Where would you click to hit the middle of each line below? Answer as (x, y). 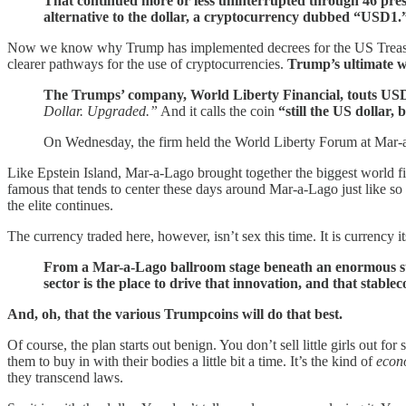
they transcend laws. (65, 377)
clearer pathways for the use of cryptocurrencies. (147, 63)
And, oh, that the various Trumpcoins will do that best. (175, 314)
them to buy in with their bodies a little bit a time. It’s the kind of (192, 361)
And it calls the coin (218, 111)
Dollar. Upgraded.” (101, 111)
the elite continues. (60, 205)
